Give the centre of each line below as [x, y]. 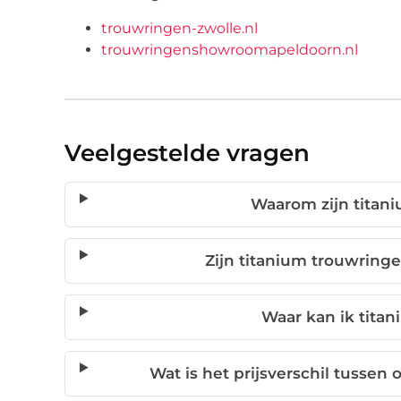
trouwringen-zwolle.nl [179, 28]
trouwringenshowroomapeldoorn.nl [230, 49]
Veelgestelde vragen [187, 154]
